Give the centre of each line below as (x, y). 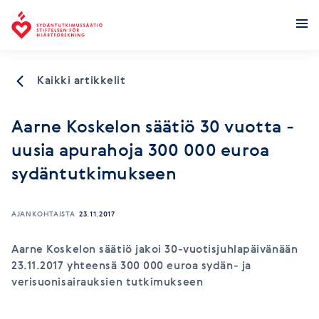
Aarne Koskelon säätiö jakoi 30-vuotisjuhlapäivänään (155, 250)
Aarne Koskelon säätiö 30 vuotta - (153, 128)
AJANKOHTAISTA (43, 214)
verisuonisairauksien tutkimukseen (108, 283)
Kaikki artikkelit (82, 81)
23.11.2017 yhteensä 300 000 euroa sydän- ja (131, 266)
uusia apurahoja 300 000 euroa (141, 152)
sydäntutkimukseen (94, 175)
